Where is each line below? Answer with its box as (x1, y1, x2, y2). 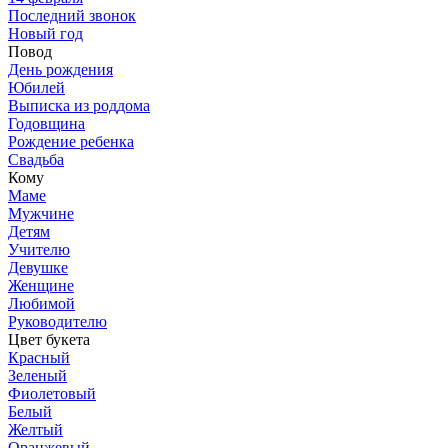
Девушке (8, 258, 68, 276)
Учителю (8, 240, 70, 258)
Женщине (8, 276, 74, 294)
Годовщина (8, 114, 85, 132)
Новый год (8, 24, 83, 42)
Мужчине (8, 204, 74, 222)
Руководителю (8, 312, 107, 330)
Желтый (8, 420, 63, 438)
